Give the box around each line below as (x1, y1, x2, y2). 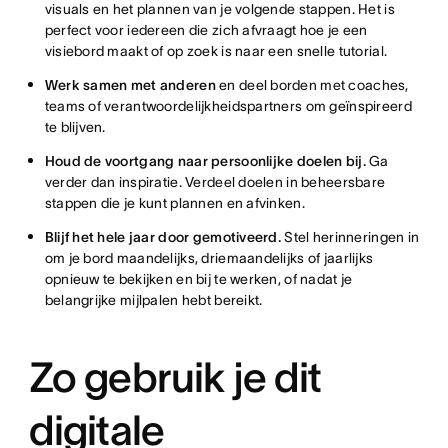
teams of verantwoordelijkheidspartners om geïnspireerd (44, 98, 412, 114)
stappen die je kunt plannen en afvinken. (44, 195, 305, 211)
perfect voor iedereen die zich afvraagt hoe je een (44, 22, 368, 38)
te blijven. (44, 119, 106, 135)
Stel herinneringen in (284, 229, 420, 245)
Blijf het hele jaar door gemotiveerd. (44, 229, 285, 245)
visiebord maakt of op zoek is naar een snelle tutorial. (44, 43, 388, 59)
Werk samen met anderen (44, 77, 220, 93)
